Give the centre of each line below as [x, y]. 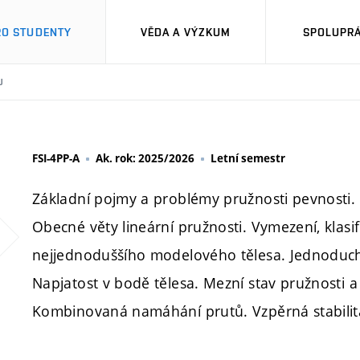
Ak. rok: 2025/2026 [145, 158]
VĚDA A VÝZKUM [186, 32]
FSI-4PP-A [56, 158]
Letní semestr [248, 158]
